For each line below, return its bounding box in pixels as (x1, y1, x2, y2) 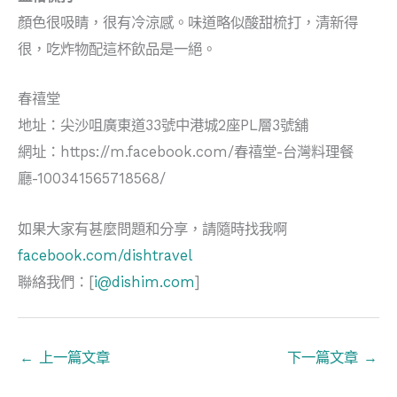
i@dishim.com (94, 273, 195, 291)
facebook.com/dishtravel (18, 246, 192, 264)
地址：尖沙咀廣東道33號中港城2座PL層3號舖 (18, 117, 308, 135)
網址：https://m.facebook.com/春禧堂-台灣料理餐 (18, 144, 354, 161)
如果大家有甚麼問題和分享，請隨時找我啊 (18, 220, 287, 237)
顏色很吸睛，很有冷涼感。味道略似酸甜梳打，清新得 (18, 14, 358, 32)
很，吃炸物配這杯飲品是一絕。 (18, 41, 216, 58)
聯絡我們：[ (18, 273, 94, 291)
